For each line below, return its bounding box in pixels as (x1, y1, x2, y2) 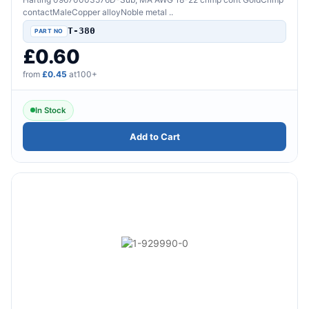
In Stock (35, 105, 66, 115)
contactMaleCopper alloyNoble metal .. (23, 6, 173, 17)
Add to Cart (129, 130, 180, 142)
